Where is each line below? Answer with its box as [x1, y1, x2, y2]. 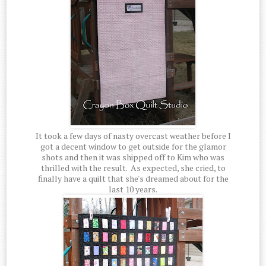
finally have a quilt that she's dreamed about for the [37, 173, 229, 185]
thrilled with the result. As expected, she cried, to [40, 162, 226, 174]
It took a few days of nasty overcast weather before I [35, 130, 231, 142]
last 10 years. [109, 183, 157, 195]
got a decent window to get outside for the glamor [40, 141, 226, 153]
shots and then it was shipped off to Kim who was [42, 151, 224, 163]
